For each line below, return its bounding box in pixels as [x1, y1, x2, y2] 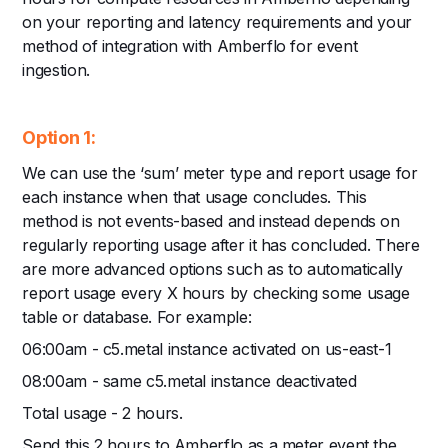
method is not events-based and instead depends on [22, 210, 400, 231]
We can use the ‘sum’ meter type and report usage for [22, 162, 418, 183]
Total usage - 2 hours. [22, 402, 183, 423]
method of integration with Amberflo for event [22, 35, 358, 56]
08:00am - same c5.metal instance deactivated [22, 370, 357, 391]
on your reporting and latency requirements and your [22, 11, 413, 32]
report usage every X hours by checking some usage [22, 282, 410, 303]
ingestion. [22, 59, 90, 80]
